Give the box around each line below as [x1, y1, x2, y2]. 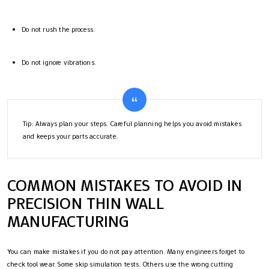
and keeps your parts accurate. [23, 131, 118, 142]
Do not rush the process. [22, 25, 95, 35]
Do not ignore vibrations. [22, 58, 96, 68]
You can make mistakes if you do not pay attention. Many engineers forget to [7, 247, 245, 257]
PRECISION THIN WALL [7, 192, 164, 215]
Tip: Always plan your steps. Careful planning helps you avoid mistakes [23, 119, 242, 129]
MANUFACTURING [7, 210, 130, 233]
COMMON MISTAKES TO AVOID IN [7, 174, 243, 197]
